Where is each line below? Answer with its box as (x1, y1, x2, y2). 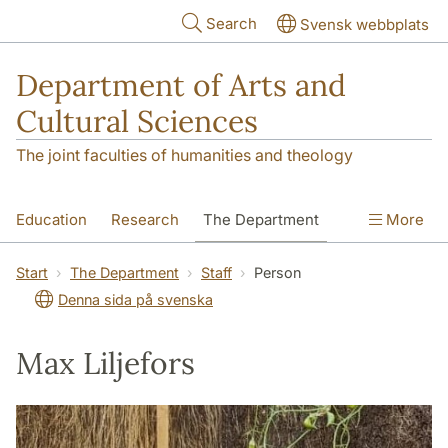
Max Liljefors (16, 344, 195, 383)
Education (16, 210, 87, 230)
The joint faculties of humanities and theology (16, 145, 353, 166)
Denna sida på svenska (58, 291, 213, 309)
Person (254, 264, 301, 282)
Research (111, 210, 179, 230)
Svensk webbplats (300, 15, 429, 34)
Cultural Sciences (16, 102, 258, 140)
